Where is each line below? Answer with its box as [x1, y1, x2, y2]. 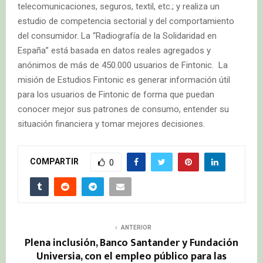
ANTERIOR [121, 224, 151, 231]
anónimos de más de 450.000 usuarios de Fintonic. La [18, 60, 228, 71]
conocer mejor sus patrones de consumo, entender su [18, 104, 229, 115]
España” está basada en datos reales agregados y [18, 45, 211, 56]
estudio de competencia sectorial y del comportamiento [18, 16, 234, 27]
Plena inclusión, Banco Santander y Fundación [25, 234, 238, 252]
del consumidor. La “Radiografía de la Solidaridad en [18, 31, 217, 42]
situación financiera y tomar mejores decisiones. [18, 119, 205, 130]
